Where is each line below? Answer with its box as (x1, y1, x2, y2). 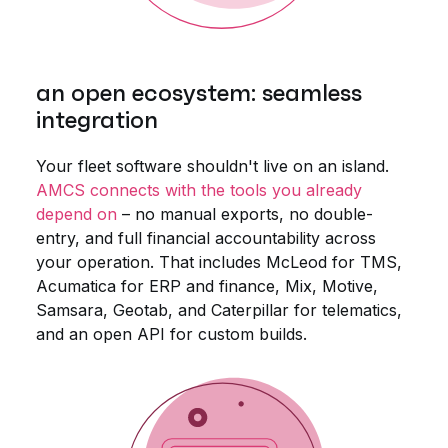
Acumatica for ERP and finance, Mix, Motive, (36, 276, 378, 297)
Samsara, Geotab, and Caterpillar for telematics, (36, 300, 402, 321)
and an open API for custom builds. (36, 324, 307, 345)
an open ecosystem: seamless (36, 78, 362, 109)
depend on (36, 204, 117, 225)
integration (36, 105, 158, 136)
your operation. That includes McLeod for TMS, (36, 252, 402, 273)
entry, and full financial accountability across (36, 228, 376, 249)
